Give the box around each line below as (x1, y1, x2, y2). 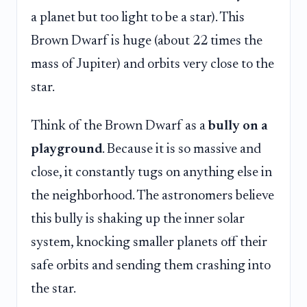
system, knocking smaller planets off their (31, 235, 267, 249)
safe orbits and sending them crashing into (31, 258, 271, 273)
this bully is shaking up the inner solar (31, 212, 245, 226)
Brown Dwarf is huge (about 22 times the (31, 34, 262, 49)
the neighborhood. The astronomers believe (31, 188, 274, 203)
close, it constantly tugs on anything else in (31, 165, 272, 180)
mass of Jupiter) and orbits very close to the (31, 58, 274, 72)
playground (31, 142, 102, 156)
